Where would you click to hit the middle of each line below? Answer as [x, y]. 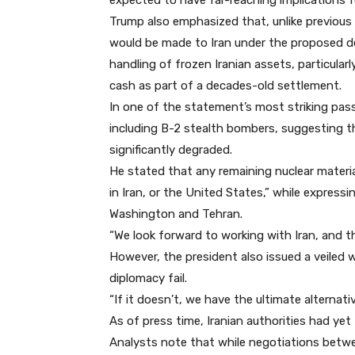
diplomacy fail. [148, 279]
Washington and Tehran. [176, 214]
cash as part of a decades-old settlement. [225, 86]
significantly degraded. [171, 150]
